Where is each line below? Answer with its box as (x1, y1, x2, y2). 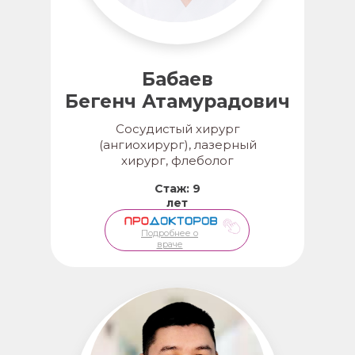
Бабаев (142, 68, 213, 90)
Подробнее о (141, 227, 198, 239)
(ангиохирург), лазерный (98, 137, 257, 152)
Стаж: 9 (154, 181, 200, 196)
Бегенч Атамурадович (65, 90, 290, 113)
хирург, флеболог (121, 153, 234, 168)
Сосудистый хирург (115, 121, 240, 136)
